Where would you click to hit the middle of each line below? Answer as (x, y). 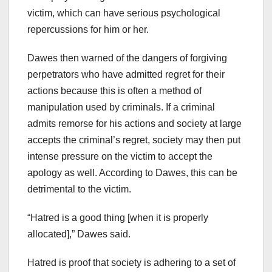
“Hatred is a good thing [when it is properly (118, 218)
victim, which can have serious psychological (124, 13)
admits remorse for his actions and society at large (134, 124)
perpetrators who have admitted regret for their (126, 75)
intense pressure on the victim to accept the (120, 157)
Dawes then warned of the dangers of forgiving (127, 58)
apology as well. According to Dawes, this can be (132, 173)
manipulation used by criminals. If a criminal (121, 107)
